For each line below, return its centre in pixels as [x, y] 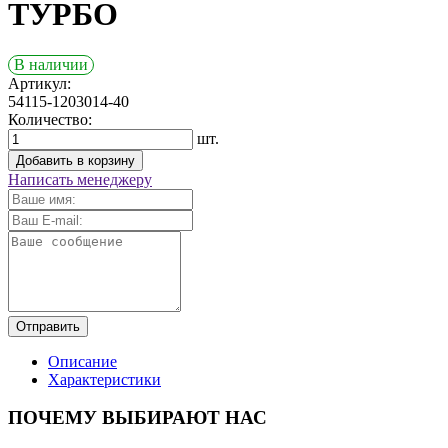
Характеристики [104, 379]
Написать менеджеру [80, 179]
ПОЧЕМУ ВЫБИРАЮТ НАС [137, 418]
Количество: [50, 119]
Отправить [48, 326]
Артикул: [39, 83]
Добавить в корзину [75, 160]
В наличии [51, 64]
